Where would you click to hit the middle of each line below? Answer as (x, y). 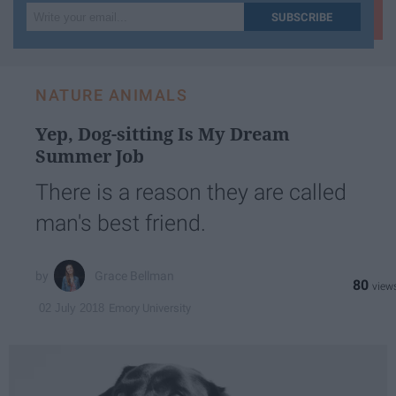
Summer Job (90, 156)
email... (51, 55)
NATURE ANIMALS (111, 95)
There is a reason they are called (191, 193)
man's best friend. (121, 224)
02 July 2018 (72, 308)
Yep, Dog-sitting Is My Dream (163, 134)
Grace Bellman (135, 276)
